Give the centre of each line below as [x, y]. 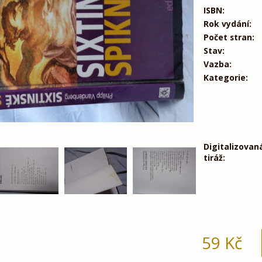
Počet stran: [229, 37]
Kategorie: [225, 77]
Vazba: [217, 64]
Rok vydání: [227, 23]
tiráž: [214, 157]
